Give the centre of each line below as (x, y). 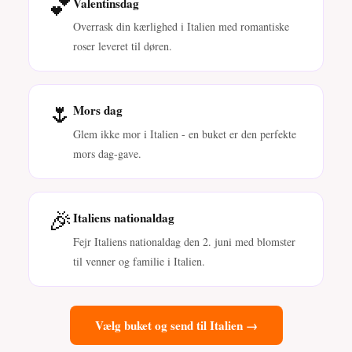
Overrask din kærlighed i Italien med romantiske (181, 27)
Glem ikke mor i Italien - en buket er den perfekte (185, 134)
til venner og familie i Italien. (139, 261)
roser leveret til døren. (123, 46)
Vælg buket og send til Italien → (176, 325)
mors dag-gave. (107, 154)
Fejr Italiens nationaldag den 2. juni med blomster (184, 241)
